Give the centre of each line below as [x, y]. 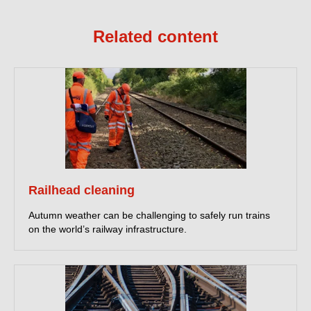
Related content [155, 36]
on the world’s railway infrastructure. [108, 229]
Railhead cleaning [82, 190]
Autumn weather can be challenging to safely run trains [149, 215]
